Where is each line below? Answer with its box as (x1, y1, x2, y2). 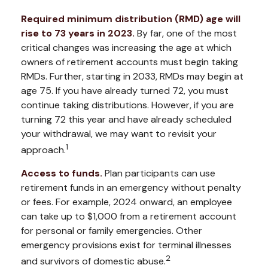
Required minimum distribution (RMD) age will (21, 13, 240, 25)
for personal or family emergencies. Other (21, 224, 202, 237)
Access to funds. (21, 167, 102, 180)
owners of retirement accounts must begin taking (21, 56, 238, 68)
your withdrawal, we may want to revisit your (21, 127, 217, 140)
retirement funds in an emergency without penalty (21, 181, 241, 194)
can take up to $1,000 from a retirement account (21, 210, 236, 223)
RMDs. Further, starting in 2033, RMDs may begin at (21, 70, 243, 83)
